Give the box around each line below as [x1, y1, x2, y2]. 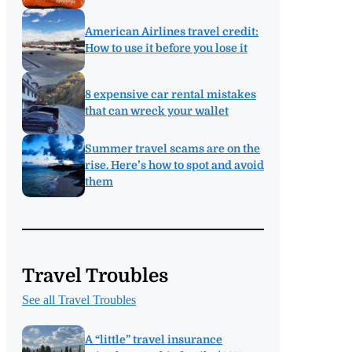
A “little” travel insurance [85, 333, 222, 346]
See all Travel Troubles [22, 292, 136, 306]
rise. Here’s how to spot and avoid [85, 159, 264, 172]
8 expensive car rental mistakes [85, 87, 256, 101]
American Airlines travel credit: [85, 24, 258, 38]
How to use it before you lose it [85, 41, 247, 54]
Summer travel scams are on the [85, 142, 260, 156]
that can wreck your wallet [85, 104, 229, 117]
